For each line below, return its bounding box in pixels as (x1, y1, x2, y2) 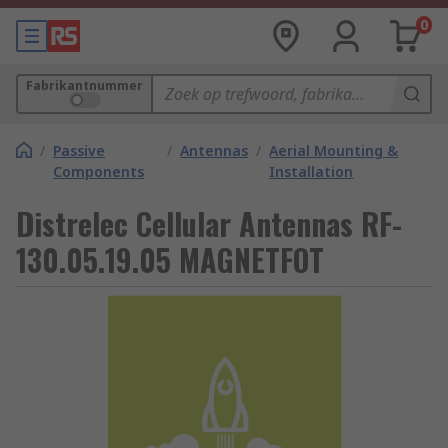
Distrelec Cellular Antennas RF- (16, 201, 402, 246)
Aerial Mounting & (269, 141, 399, 160)
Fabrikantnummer (26, 77, 143, 94)
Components (53, 162, 144, 181)
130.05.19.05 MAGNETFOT (16, 237, 324, 282)
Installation (269, 162, 354, 181)
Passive (53, 141, 105, 160)
